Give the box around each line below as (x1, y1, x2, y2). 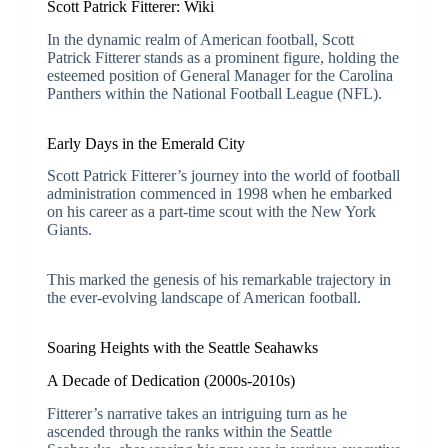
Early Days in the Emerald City (46, 134, 245, 152)
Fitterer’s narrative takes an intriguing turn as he (46, 404, 347, 422)
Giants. (46, 221, 92, 239)
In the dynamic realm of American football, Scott (46, 30, 354, 48)
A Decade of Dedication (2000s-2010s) (46, 372, 295, 390)
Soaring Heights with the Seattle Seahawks (46, 339, 318, 357)
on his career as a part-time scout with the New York (46, 203, 376, 221)
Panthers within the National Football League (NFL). (46, 84, 382, 102)
